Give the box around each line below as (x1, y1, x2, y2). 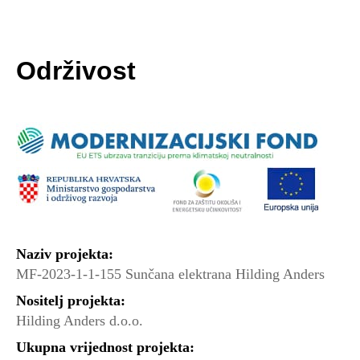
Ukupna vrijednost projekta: (16, 339, 194, 355)
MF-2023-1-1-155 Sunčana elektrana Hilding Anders (16, 266, 325, 282)
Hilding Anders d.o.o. (16, 313, 143, 329)
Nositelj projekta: (16, 292, 125, 309)
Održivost (16, 56, 136, 85)
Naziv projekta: (16, 246, 113, 262)
